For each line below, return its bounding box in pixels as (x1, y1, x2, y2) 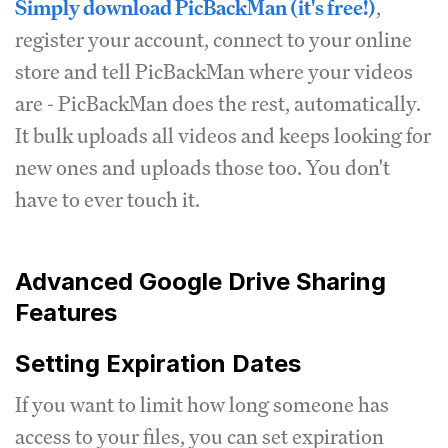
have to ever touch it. (15, 185, 200, 213)
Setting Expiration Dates (15, 348, 301, 378)
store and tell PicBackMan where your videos (15, 57, 413, 85)
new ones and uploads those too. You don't (15, 153, 390, 181)
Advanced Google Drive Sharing (15, 266, 386, 296)
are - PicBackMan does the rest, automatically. (15, 89, 421, 117)
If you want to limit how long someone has (15, 390, 389, 418)
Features (15, 297, 117, 327)
